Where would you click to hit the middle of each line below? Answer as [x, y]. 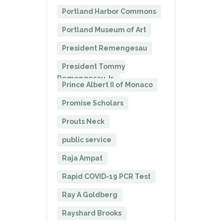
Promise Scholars [93, 103]
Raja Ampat [82, 158]
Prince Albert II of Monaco [107, 84]
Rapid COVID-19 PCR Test [106, 176]
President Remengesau [105, 48]
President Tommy [94, 66]
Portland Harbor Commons [109, 11]
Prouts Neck [83, 121]
